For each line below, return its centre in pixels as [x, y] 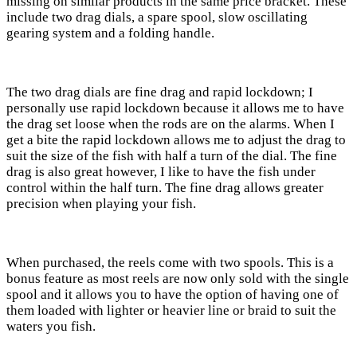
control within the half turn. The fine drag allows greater [165, 188]
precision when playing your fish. [101, 204]
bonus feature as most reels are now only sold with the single [178, 279]
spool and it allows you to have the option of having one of [173, 295]
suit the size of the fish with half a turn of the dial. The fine [172, 156]
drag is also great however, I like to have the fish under [161, 172]
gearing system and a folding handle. [110, 33]
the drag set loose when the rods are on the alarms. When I [171, 124]
